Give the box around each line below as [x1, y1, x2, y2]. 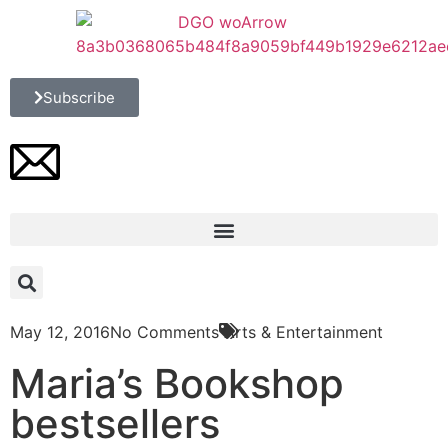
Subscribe [43, 88, 115, 107]
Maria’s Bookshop [10, 359, 344, 408]
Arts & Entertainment [224, 322, 383, 342]
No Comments [110, 322, 219, 342]
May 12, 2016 [10, 322, 110, 342]
